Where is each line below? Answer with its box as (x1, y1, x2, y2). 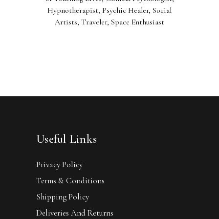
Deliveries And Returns (36, 207, 113, 218)
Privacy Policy (36, 159, 83, 170)
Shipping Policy (36, 191, 89, 202)
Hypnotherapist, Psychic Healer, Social (47, 5, 172, 15)
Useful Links (36, 131, 97, 146)
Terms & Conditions (36, 175, 105, 186)
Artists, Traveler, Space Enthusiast (55, 17, 164, 27)
